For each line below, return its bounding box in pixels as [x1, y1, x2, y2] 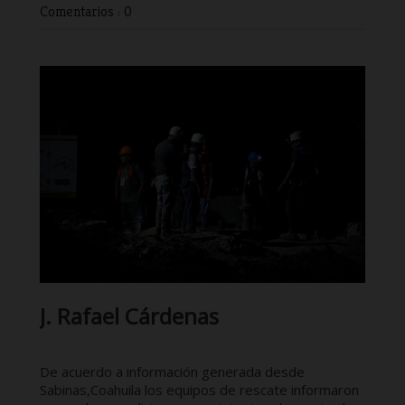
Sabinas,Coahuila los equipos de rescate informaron [40, 381, 359, 399]
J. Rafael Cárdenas [40, 301, 219, 331]
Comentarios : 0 [40, 2, 132, 21]
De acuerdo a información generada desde [40, 363, 305, 381]
